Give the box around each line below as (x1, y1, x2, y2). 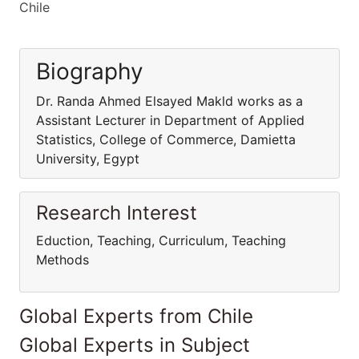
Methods (36, 252, 89, 268)
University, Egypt (36, 151, 139, 167)
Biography (36, 58, 143, 85)
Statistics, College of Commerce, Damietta (36, 131, 296, 147)
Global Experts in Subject (19, 333, 250, 357)
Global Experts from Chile (19, 305, 253, 328)
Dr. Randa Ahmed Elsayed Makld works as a (36, 93, 303, 109)
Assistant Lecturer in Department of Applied (36, 112, 305, 128)
